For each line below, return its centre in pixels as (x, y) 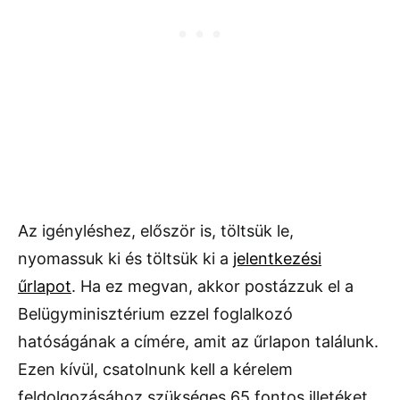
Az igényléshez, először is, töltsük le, (156, 230)
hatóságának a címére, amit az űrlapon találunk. (198, 341)
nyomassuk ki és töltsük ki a (125, 258)
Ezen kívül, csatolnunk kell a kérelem (155, 369)
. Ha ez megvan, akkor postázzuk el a (212, 286)
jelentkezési (277, 258)
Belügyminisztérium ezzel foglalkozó (155, 313)
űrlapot (45, 286)
